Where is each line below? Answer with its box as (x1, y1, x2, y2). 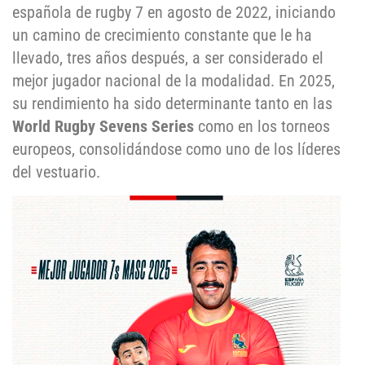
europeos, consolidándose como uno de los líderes (12, 139, 341, 160)
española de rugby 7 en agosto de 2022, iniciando (12, 2, 336, 23)
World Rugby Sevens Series (12, 117, 194, 137)
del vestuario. (12, 162, 100, 182)
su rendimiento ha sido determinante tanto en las (12, 94, 332, 114)
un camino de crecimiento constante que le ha (12, 25, 312, 46)
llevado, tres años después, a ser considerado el (12, 48, 323, 68)
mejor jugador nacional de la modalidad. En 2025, (12, 71, 335, 91)
